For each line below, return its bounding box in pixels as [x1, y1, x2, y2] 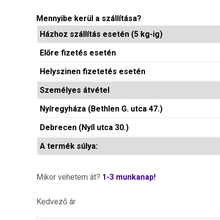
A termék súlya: [40, 141, 98, 151]
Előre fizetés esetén [40, 48, 116, 57]
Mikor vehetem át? [36, 172, 102, 182]
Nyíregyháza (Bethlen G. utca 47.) [40, 104, 163, 113]
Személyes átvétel [40, 85, 110, 95]
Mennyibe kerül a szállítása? [36, 14, 141, 23]
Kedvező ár [36, 197, 76, 206]
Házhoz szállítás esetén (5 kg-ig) [40, 29, 163, 39]
